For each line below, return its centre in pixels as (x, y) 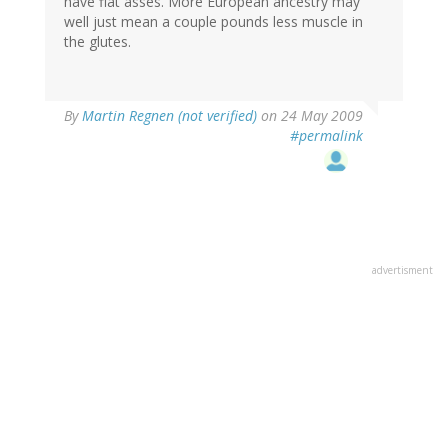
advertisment (402, 270)
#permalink (326, 136)
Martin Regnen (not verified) (169, 116)
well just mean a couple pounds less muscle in (213, 22)
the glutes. (97, 42)
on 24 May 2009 (310, 116)
